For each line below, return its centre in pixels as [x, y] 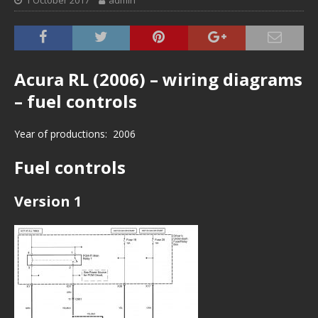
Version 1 [48, 201]
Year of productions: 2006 [75, 134]
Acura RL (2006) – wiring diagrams [158, 79]
